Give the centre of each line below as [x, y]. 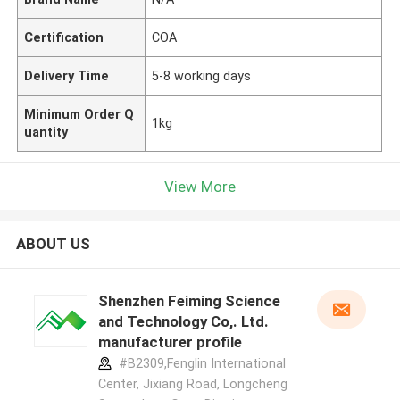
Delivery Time [67, 75]
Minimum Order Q [79, 114]
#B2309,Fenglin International [200, 364]
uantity [46, 132]
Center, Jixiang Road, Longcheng [192, 384]
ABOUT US [53, 244]
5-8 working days [202, 75]
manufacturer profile [170, 342]
